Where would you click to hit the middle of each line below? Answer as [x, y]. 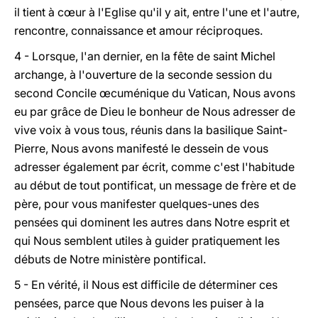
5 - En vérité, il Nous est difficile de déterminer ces [146, 285]
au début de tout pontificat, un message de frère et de [155, 185]
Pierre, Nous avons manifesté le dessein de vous [141, 148]
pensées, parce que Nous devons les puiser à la [139, 303]
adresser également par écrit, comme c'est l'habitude [154, 167]
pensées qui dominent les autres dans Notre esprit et [152, 222]
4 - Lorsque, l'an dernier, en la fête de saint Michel [145, 56]
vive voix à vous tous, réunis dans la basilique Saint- [151, 130]
